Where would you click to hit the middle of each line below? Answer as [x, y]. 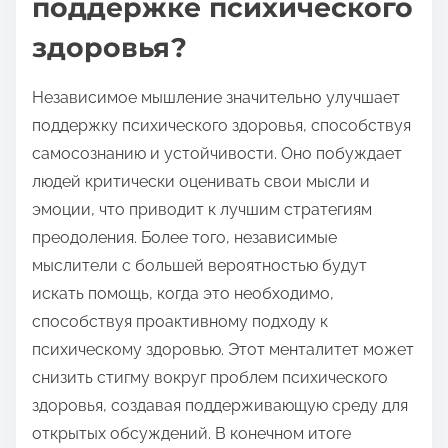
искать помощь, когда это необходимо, [183, 293]
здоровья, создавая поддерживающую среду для [220, 405]
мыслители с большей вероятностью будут [199, 265]
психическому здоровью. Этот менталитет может [223, 349]
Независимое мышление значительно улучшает [216, 97]
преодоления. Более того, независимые [184, 237]
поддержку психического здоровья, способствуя [221, 125]
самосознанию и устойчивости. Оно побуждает [217, 153]
